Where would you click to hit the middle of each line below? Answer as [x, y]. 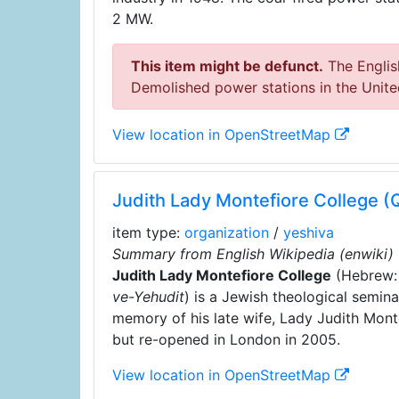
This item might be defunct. [227, 66]
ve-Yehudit [148, 297]
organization [226, 232]
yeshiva [308, 232]
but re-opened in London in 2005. [226, 339]
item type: [148, 232]
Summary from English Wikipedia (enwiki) [252, 254]
